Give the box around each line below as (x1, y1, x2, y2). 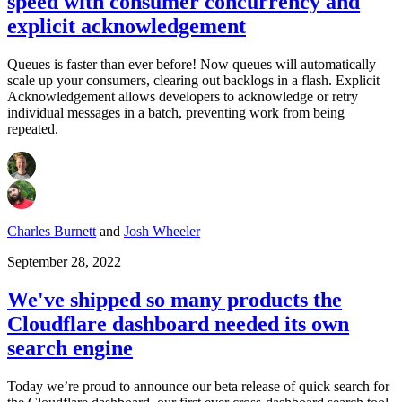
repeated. (7, 120, 58, 136)
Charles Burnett (7, 223, 96, 239)
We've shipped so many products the (7, 287, 342, 311)
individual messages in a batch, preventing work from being (7, 104, 345, 120)
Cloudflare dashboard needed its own (7, 311, 349, 336)
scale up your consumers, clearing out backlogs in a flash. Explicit (7, 72, 380, 88)
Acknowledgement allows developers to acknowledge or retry (7, 88, 358, 104)
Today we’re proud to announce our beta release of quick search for (7, 378, 389, 394)
